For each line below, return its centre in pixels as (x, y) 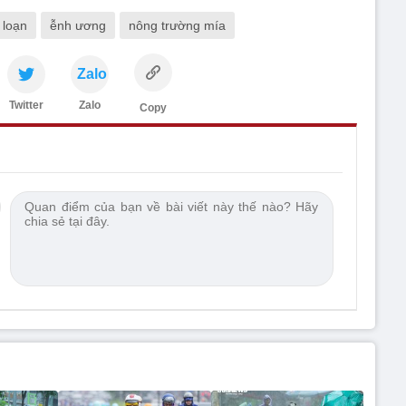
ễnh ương (78, 26)
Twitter (26, 106)
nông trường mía (177, 26)
